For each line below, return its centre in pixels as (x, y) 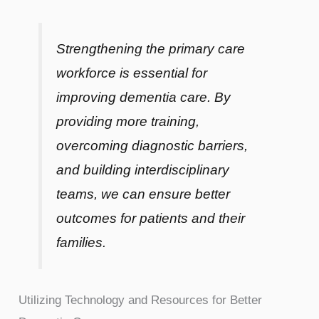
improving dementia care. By (144, 98)
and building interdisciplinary (143, 170)
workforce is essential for (132, 73)
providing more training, (128, 122)
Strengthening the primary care (151, 49)
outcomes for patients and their (151, 219)
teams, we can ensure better (143, 194)
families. (82, 243)
